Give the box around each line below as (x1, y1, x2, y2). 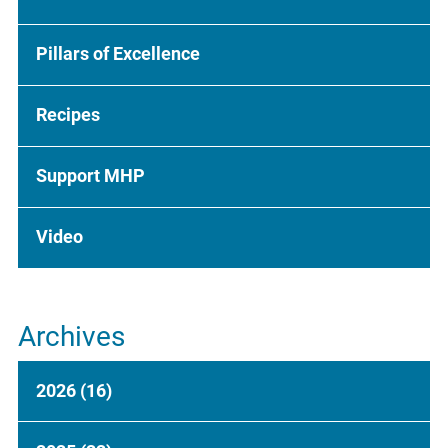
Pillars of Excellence (36, 43, 201, 66)
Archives (17, 320, 125, 354)
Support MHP (36, 165, 146, 188)
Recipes (36, 104, 101, 127)
